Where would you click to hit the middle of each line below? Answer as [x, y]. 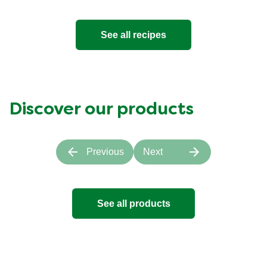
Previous [105, 152]
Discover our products [102, 110]
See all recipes [133, 35]
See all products [133, 203]
